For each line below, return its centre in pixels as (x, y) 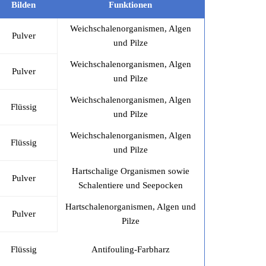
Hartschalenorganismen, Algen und (131, 206)
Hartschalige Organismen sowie (131, 171)
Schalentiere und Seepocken (131, 185)
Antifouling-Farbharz (130, 249)
